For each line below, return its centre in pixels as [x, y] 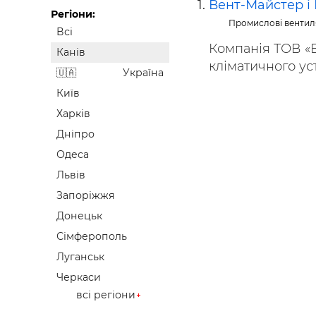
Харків [73, 114]
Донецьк [79, 216]
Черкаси [79, 278]
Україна [143, 73]
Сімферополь [92, 237]
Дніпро [75, 134]
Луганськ [80, 257]
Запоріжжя [86, 196]
